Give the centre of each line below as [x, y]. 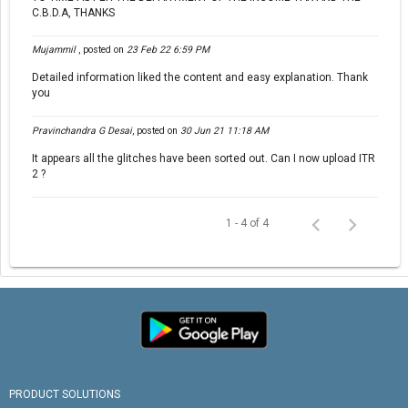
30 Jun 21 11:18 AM [224, 131]
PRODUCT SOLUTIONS [65, 394]
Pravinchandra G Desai [82, 131]
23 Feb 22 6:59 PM [168, 50]
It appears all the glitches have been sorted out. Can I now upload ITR [204, 159]
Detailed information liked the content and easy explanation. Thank [200, 78]
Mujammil [55, 50]
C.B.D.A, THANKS [73, 12]
